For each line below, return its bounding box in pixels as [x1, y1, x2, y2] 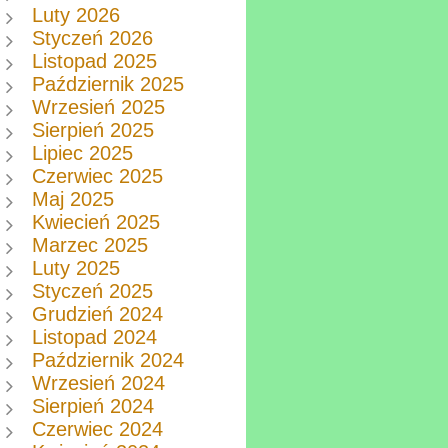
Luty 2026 [32, 4, 121, 27]
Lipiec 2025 [32, 142, 134, 165]
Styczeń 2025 [32, 280, 154, 303]
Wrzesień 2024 [32, 372, 166, 395]
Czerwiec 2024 [32, 418, 164, 441]
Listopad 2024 [32, 326, 158, 349]
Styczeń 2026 [32, 27, 154, 50]
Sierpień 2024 [32, 395, 155, 418]
